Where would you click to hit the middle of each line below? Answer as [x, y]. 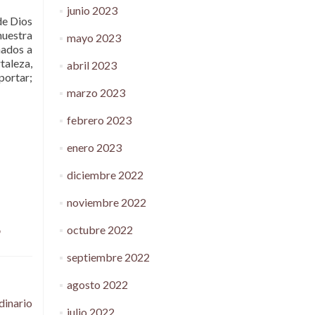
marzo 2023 [96, 92]
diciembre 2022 [105, 175]
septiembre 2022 [108, 257]
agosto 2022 [97, 284]
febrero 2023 [99, 120]
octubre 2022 [99, 230]
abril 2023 [91, 65]
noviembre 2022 [106, 202]
